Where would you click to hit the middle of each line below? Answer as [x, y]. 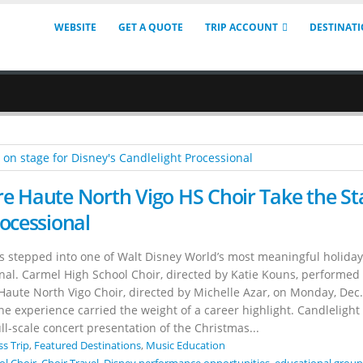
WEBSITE [75, 27]
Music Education [186, 346]
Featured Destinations [88, 346]
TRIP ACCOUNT [241, 27]
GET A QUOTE [151, 27]
